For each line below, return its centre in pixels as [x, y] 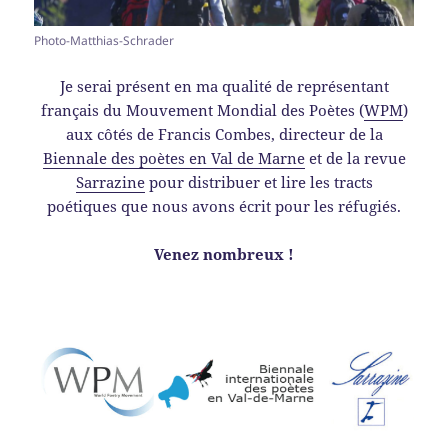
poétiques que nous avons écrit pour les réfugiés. [224, 206]
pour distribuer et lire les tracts [258, 182]
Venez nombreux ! [224, 254]
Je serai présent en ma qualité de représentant [224, 86]
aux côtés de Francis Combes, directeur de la [224, 134]
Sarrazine [110, 182]
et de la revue [355, 158]
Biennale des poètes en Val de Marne [173, 158]
